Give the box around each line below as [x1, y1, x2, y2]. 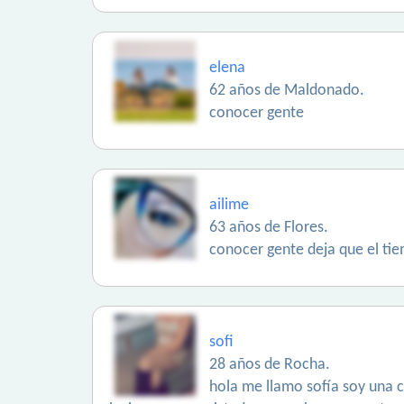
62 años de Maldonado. [209, 82, 364, 99]
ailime [209, 197, 249, 214]
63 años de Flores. [209, 219, 328, 236]
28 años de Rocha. [209, 356, 330, 373]
